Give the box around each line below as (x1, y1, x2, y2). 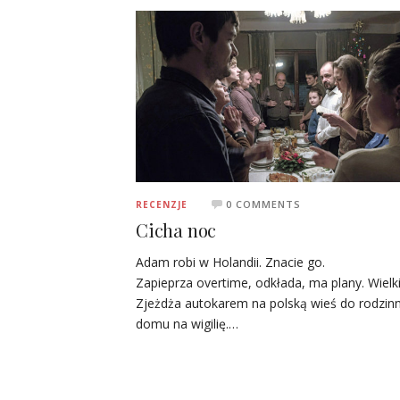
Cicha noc (136, 217, 217, 242)
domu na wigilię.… (136, 314, 238, 332)
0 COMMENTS (226, 196, 301, 211)
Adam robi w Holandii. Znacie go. (136, 253, 325, 271)
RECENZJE (136, 197, 187, 211)
